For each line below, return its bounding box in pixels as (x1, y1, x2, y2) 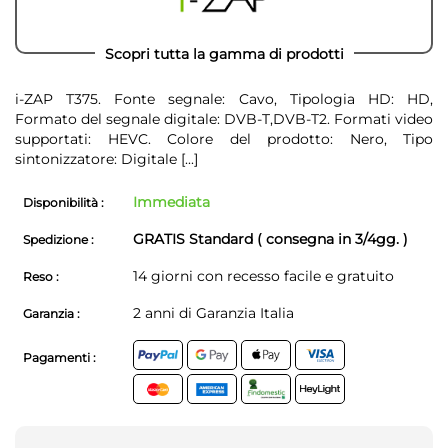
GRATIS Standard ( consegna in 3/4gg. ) (133, 230, 408, 249)
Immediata (133, 193, 210, 212)
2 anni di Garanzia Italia (133, 304, 294, 323)
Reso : (23, 269, 59, 285)
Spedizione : (23, 232, 94, 248)
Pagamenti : (23, 349, 96, 365)
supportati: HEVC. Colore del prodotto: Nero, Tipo (15, 130, 433, 149)
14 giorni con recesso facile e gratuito (133, 267, 394, 286)
